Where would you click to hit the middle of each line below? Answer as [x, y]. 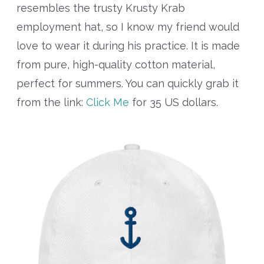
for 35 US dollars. [173, 103]
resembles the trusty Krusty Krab [100, 8]
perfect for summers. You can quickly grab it [127, 84]
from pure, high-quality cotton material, [115, 65]
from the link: [51, 103]
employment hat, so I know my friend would [128, 27]
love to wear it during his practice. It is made [128, 46]
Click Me [107, 103]
